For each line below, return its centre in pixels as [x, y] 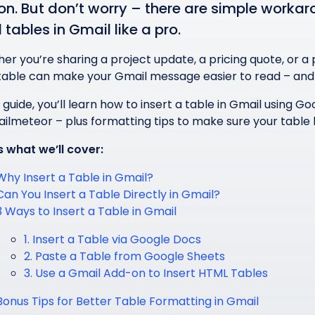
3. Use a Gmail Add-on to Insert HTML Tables [146, 273]
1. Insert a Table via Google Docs [112, 239]
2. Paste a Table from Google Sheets [124, 256]
